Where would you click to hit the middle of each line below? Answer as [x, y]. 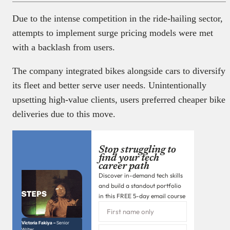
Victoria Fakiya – [39, 223]
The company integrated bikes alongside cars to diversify [119, 71]
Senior [63, 223]
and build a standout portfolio [140, 185]
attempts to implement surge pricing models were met [113, 33]
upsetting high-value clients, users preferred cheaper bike [119, 99]
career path [124, 166]
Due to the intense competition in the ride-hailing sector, [118, 18]
